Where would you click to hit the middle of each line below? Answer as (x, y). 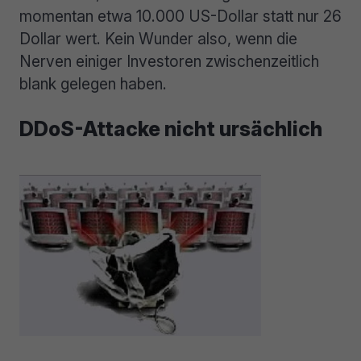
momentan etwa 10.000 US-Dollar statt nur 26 (180, 16)
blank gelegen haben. (93, 83)
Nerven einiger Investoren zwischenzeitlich (169, 61)
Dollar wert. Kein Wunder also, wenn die (158, 38)
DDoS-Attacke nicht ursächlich (171, 129)
